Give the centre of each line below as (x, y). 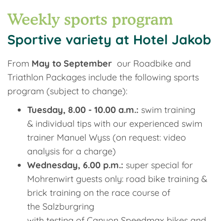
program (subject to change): (69, 91)
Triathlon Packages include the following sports (103, 77)
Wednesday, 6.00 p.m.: (75, 165)
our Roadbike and (154, 63)
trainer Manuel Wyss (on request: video (107, 137)
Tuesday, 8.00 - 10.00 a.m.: (84, 110)
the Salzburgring (61, 206)
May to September (74, 63)
